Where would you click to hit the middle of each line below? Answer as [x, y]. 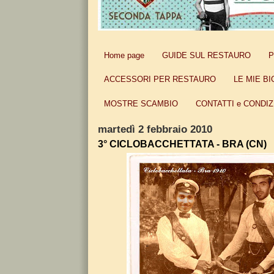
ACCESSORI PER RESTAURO [160, 80]
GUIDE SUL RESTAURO [206, 55]
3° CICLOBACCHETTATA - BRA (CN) [182, 144]
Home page [124, 55]
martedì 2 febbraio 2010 [155, 129]
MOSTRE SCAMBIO [141, 103]
